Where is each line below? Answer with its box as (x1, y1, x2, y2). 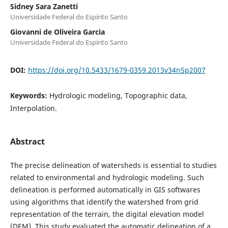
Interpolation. (10, 103, 57, 113)
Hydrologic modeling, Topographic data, (49, 90, 187, 100)
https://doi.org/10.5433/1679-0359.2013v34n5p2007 (27, 65, 206, 75)
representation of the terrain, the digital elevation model (10, 209, 204, 219)
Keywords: (10, 90, 49, 100)
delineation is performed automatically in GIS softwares (10, 184, 201, 194)
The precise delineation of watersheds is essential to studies (10, 160, 217, 170)
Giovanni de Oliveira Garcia (10, 26, 105, 37)
